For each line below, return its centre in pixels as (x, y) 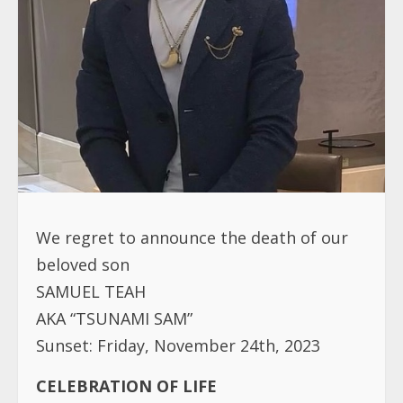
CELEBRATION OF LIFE (126, 381)
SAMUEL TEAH (91, 287)
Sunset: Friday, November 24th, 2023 (178, 340)
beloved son (83, 260)
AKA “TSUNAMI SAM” (114, 313)
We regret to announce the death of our (192, 233)
